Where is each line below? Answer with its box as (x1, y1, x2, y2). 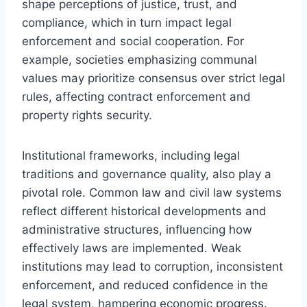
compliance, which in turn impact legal (22, 15, 232, 29)
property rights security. (22, 108, 152, 122)
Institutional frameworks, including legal (22, 148, 240, 162)
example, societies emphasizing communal (22, 52, 257, 66)
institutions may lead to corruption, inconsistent (22, 259, 283, 273)
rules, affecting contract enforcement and (22, 89, 251, 103)
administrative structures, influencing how (22, 222, 252, 236)
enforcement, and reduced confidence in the (22, 278, 268, 292)
